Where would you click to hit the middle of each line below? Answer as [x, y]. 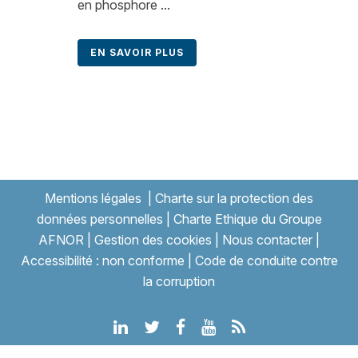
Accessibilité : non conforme [102, 261]
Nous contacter [267, 240]
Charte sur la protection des [234, 198]
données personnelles [99, 219]
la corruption [179, 281]
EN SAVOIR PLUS [137, 52]
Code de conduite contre [266, 261]
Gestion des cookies [153, 240]
